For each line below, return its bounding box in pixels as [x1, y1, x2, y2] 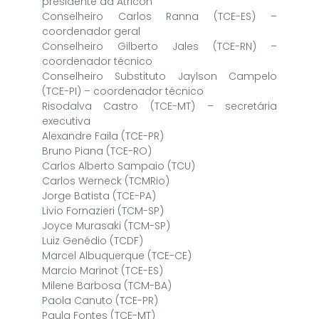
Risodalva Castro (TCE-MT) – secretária [41, 98, 278, 113]
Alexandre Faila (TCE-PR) [41, 128, 164, 143]
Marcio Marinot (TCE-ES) [41, 263, 163, 278]
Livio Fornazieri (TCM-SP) [41, 203, 164, 218]
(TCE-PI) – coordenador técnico [41, 83, 204, 98]
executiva [41, 113, 90, 128]
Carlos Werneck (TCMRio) [41, 173, 169, 188]
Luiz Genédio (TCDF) [41, 233, 143, 248]
